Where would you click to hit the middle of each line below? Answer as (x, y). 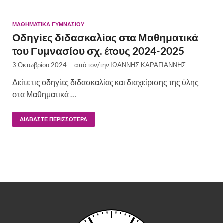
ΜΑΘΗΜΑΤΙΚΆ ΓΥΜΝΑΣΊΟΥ (48, 25)
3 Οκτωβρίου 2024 (40, 65)
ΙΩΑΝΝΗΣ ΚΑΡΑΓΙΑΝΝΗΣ (148, 65)
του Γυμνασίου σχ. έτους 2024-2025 (98, 51)
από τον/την (92, 65)
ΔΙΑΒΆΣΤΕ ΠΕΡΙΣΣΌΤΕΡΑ (54, 120)
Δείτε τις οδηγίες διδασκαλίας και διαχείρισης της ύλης (106, 82)
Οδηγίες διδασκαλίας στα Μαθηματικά (105, 37)
